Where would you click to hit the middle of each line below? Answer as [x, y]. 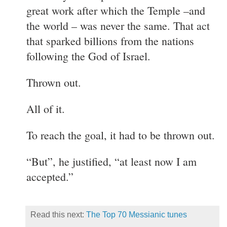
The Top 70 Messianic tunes [137, 214]
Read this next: [58, 214]
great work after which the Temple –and [116, 10]
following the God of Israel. [88, 56]
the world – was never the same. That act [118, 25]
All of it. [46, 108]
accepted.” [50, 176]
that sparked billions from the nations [110, 41]
